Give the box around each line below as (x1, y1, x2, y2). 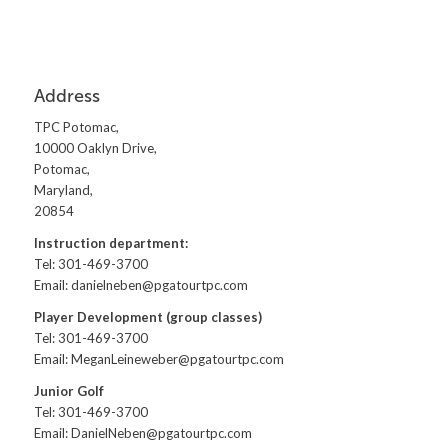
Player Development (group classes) (33, 309, 262, 326)
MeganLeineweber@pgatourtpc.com (70, 351, 284, 368)
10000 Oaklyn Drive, (33, 140, 157, 157)
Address (33, 85, 100, 108)
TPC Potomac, (33, 119, 119, 136)
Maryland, (33, 182, 93, 199)
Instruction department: (33, 235, 188, 252)
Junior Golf (33, 383, 104, 400)
